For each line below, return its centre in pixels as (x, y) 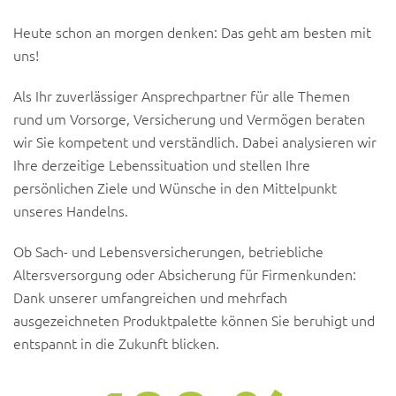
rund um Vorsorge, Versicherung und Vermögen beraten (189, 119)
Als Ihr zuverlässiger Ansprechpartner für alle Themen (182, 96)
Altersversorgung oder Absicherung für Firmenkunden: (185, 274)
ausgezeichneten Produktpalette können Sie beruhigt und (194, 320)
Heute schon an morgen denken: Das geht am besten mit (192, 32)
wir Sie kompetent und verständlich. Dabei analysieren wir (195, 142)
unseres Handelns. (71, 211)
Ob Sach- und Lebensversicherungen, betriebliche (168, 251)
